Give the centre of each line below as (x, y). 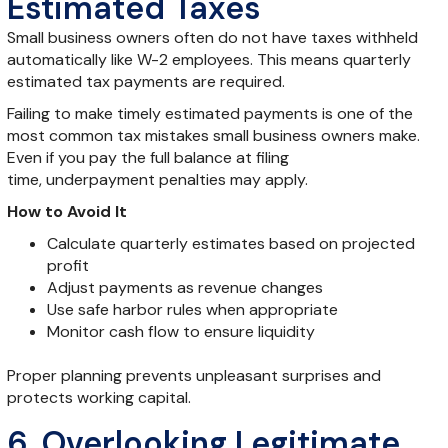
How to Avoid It (66, 211)
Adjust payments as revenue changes (184, 287)
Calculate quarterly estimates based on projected (230, 243)
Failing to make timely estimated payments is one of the (209, 113)
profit (67, 265)
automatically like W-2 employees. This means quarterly (208, 59)
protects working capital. (98, 397)
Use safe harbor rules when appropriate (192, 309)
